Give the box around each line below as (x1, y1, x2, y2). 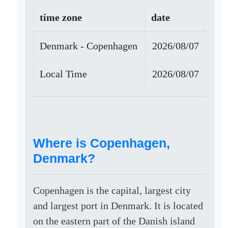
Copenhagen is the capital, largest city (33, 185, 191, 196)
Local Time (40, 68, 88, 79)
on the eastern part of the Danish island (33, 215, 195, 226)
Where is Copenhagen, (33, 136, 170, 150)
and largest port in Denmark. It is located (33, 200, 204, 211)
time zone (40, 12, 82, 23)
